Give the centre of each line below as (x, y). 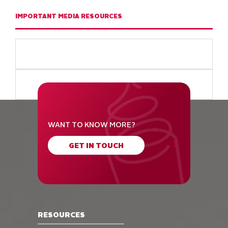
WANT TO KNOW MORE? (92, 125)
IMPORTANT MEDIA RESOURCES (69, 17)
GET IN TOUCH (96, 146)
